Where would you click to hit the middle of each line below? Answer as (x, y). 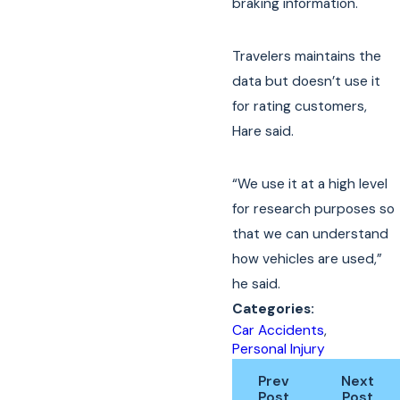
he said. (257, 284)
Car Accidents (279, 331)
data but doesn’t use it (307, 82)
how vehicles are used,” (308, 259)
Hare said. (263, 132)
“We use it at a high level (310, 184)
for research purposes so (314, 209)
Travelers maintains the (307, 57)
